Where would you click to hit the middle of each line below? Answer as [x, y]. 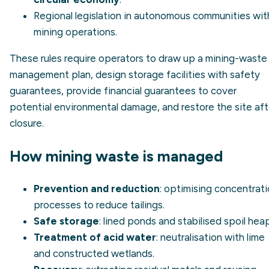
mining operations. [75, 32]
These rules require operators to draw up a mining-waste [138, 58]
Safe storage [66, 221]
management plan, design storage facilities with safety [135, 74]
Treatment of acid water [95, 237]
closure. [27, 123]
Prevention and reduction [97, 188]
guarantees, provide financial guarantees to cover [123, 90]
